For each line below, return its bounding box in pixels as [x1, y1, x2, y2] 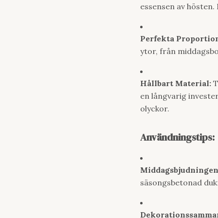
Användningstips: [140, 130, 215, 144]
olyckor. [140, 104, 169, 113]
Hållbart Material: [140, 78, 211, 88]
